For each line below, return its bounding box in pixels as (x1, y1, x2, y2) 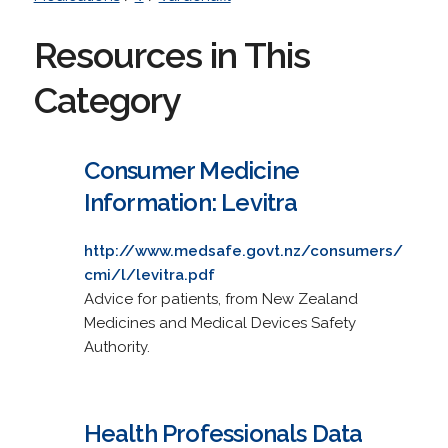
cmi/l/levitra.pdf (83, 265, 215, 284)
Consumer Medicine (83, 155, 299, 185)
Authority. (83, 337, 150, 356)
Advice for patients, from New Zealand (83, 289, 358, 308)
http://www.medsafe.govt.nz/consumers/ (83, 241, 403, 260)
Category (33, 78, 181, 121)
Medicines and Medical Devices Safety (83, 313, 356, 332)
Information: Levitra (83, 187, 298, 217)
